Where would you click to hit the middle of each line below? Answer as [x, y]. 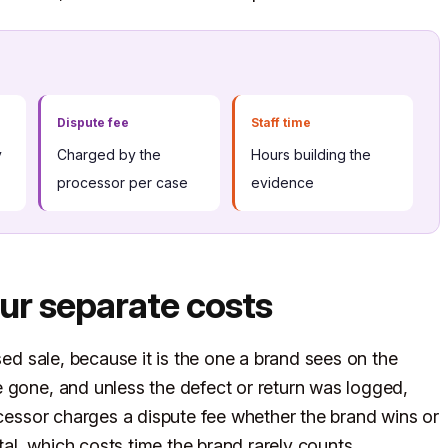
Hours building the [310, 155]
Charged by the [109, 155]
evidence [282, 183]
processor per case [122, 183]
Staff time [280, 123]
